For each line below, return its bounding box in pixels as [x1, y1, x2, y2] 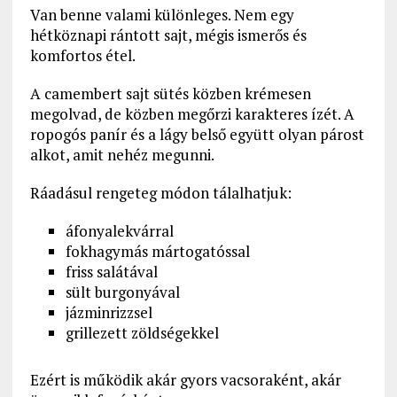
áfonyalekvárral [65, 221, 174, 242]
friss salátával [65, 261, 158, 283]
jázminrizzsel [65, 302, 152, 323]
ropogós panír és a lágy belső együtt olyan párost [29, 124, 364, 145]
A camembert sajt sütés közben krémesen [29, 83, 311, 105]
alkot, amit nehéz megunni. [29, 144, 214, 166]
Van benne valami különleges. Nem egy [29, 4, 294, 26]
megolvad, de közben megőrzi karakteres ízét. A [29, 104, 354, 125]
